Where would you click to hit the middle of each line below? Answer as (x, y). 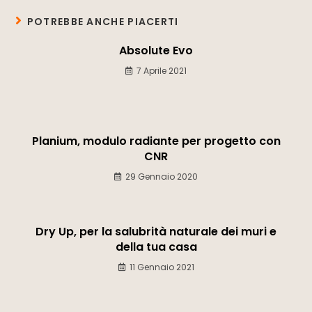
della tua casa (156, 247)
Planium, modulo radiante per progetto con (156, 141)
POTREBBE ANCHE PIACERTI (103, 21)
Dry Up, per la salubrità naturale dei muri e (156, 231)
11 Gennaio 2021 (162, 267)
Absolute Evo (156, 50)
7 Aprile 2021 (162, 70)
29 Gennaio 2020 (162, 176)
